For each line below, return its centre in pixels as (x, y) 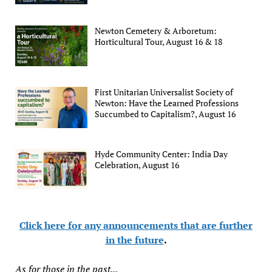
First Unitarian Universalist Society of (164, 92)
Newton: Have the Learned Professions (167, 103)
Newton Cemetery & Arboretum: (156, 30)
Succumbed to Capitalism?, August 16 (165, 114)
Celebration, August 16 (137, 165)
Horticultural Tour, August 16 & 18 (159, 41)
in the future (134, 240)
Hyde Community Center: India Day (161, 154)
